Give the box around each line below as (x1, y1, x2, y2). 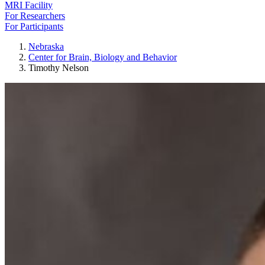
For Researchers (5, 11, 65, 21)
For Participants (5, 21, 63, 31)
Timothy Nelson (28, 63, 89, 73)
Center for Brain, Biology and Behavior (28, 52, 177, 62)
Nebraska (28, 41, 64, 51)
